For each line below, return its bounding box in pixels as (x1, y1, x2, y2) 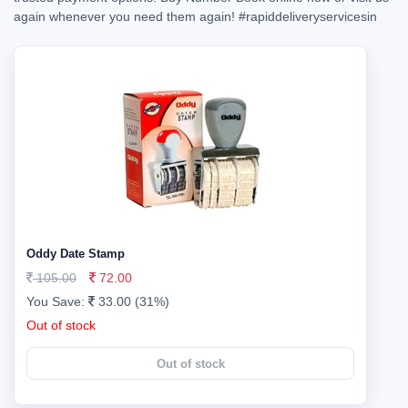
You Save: (26, 294, 88, 309)
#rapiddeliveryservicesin (239, 9, 377, 24)
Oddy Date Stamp (26, 247, 125, 260)
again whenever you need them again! (14, 9, 239, 24)
